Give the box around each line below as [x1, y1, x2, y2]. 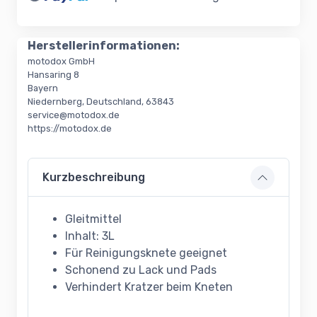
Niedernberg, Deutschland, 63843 [28, 96, 174, 108]
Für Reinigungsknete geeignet [65, 246, 227, 260]
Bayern [28, 83, 58, 94]
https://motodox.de [28, 123, 112, 134]
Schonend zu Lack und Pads [65, 263, 217, 277]
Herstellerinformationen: [28, 39, 180, 53]
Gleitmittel [65, 212, 122, 226]
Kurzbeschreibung [42, 171, 145, 185]
